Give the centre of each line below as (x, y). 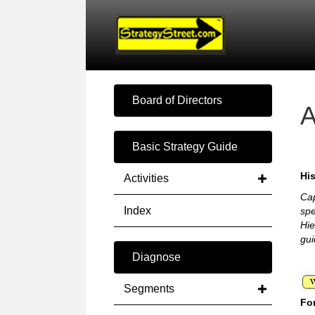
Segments (149, 289)
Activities (146, 178)
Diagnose (156, 257)
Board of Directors (177, 100)
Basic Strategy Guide (185, 147)
